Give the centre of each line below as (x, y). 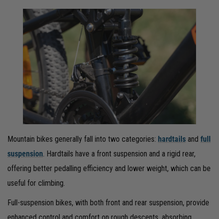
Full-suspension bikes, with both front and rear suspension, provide (108, 202)
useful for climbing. (37, 183)
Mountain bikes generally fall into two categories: (83, 139)
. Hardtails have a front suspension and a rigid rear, (119, 153)
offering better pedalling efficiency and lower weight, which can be (109, 168)
